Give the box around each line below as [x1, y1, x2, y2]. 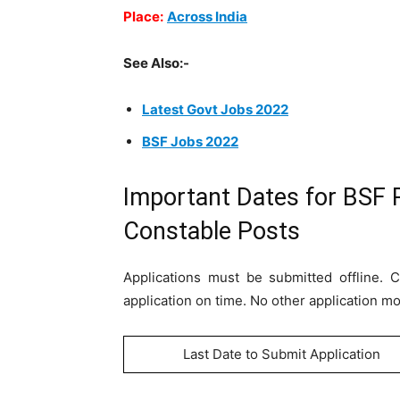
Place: [123, 8, 163, 25]
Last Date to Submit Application [183, 346, 380, 362]
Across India [167, 8, 247, 25]
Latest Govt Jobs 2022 [142, 101, 288, 118]
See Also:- [123, 54, 189, 71]
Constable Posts [123, 217, 300, 246]
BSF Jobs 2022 [142, 133, 238, 150]
